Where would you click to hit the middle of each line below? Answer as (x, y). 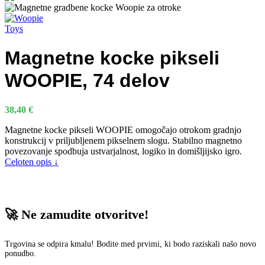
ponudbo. (20, 254)
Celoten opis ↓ (32, 161)
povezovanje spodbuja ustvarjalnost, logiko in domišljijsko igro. (123, 151)
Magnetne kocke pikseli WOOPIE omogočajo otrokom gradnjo (123, 130)
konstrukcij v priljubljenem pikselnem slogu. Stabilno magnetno (123, 140)
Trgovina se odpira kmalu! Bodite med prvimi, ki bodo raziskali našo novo (130, 244)
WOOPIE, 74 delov (87, 81)
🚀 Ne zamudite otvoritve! (77, 215)
